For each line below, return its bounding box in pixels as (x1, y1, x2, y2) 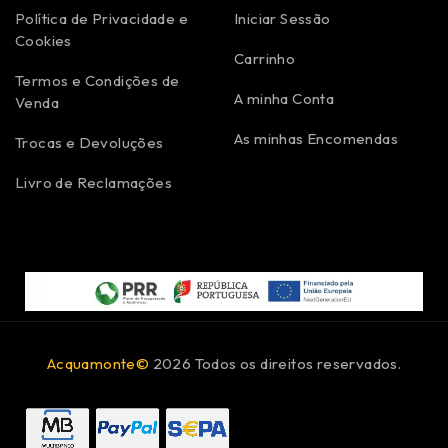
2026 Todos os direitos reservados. (149, 354, 402, 374)
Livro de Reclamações (15, 172, 172, 192)
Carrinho (234, 48, 296, 68)
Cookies (15, 30, 72, 50)
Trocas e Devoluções (15, 132, 164, 152)
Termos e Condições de (15, 70, 180, 90)
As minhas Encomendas (234, 128, 398, 148)
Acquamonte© (46, 354, 150, 374)
